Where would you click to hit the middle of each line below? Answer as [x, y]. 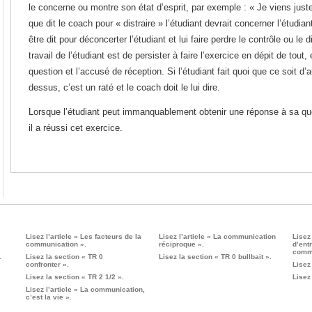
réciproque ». [182, 244]
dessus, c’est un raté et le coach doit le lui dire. [124, 88]
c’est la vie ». [48, 297]
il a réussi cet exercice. [76, 127]
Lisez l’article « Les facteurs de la [83, 236]
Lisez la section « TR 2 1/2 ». [75, 277]
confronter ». [47, 264]
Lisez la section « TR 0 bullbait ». [216, 257]
